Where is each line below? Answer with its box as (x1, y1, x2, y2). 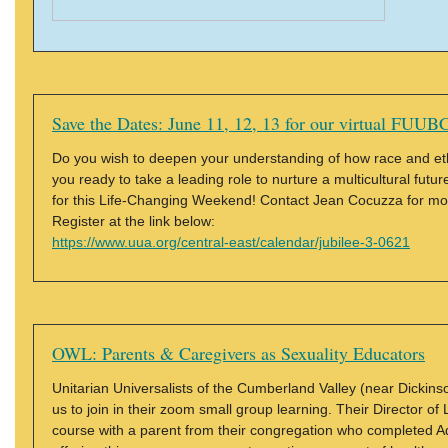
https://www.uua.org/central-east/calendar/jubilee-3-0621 (52, 234, 410, 250)
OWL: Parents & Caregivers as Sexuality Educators (52, 341, 425, 365)
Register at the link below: (52, 213, 215, 229)
